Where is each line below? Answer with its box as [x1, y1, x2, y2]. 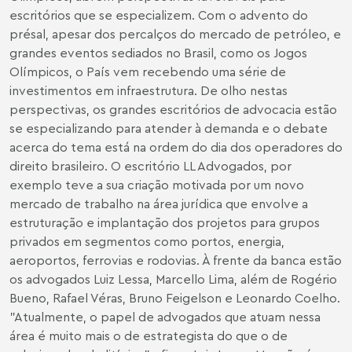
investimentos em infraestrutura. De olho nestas [9, 82, 288, 98]
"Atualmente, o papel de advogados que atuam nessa [9, 309, 321, 324]
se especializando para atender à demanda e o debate [9, 120, 328, 136]
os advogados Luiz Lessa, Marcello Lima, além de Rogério [9, 271, 337, 287]
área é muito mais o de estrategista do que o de [9, 328, 288, 343]
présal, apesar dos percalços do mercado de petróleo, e [9, 26, 341, 42]
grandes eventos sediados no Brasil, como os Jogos [9, 45, 307, 60]
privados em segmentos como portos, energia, [9, 233, 284, 249]
